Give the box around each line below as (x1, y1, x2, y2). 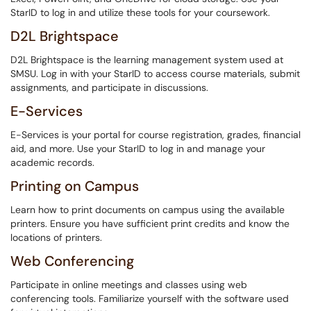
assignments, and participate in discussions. (10, 81, 208, 94)
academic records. (10, 156, 94, 169)
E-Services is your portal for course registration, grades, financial (10, 128, 301, 141)
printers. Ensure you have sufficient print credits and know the (10, 217, 289, 230)
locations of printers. (10, 231, 102, 244)
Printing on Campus (10, 177, 139, 195)
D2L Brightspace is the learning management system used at (10, 53, 283, 66)
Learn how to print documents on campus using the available (10, 203, 285, 216)
